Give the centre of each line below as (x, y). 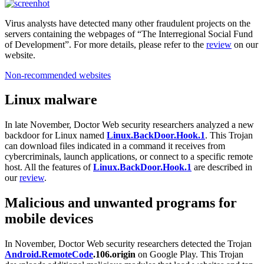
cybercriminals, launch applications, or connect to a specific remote (129, 157)
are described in (222, 167)
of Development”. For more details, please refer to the (105, 44)
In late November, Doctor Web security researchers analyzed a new (129, 125)
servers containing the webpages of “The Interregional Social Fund (129, 34)
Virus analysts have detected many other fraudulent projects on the (128, 23)
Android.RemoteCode (49, 255)
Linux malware (51, 100)
